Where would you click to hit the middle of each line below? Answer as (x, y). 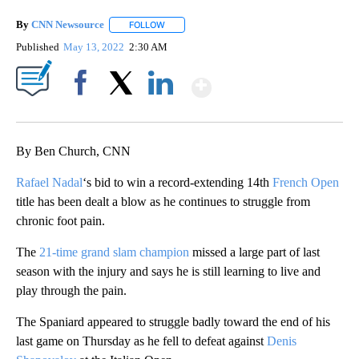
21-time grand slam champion (114, 252)
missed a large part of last (254, 252)
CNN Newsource (68, 25)
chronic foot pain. (61, 221)
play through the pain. (71, 291)
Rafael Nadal (49, 183)
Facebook (84, 111)
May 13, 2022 (95, 47)
